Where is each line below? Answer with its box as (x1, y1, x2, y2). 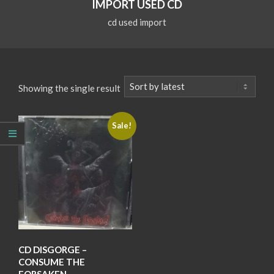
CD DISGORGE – (18, 243, 87, 255)
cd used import (108, 17, 166, 28)
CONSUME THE (18, 256, 85, 267)
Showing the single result (18, 82, 120, 94)
